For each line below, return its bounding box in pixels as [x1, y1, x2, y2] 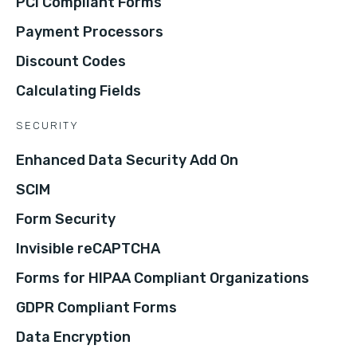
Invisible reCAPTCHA [16, 240, 160, 258]
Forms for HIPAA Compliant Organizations [16, 269, 309, 288]
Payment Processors [16, 23, 163, 41]
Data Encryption [16, 328, 131, 347]
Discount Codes [16, 53, 126, 71]
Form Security [16, 210, 116, 229]
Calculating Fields [16, 82, 141, 100]
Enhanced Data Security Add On [16, 151, 238, 170]
